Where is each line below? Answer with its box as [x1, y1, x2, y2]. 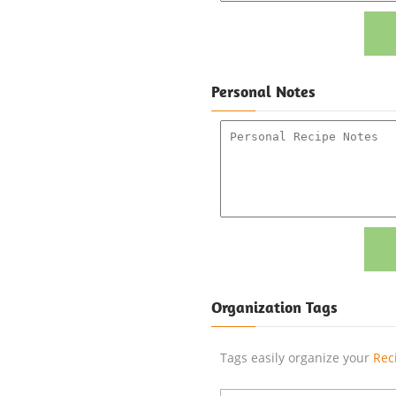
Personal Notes [211, 81, 316, 102]
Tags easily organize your [220, 349, 373, 366]
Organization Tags [211, 297, 338, 317]
